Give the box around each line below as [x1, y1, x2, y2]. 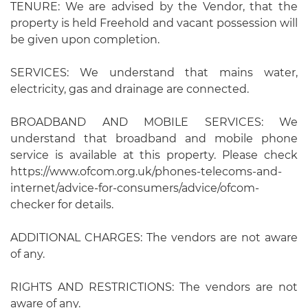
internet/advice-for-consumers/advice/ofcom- [10, 181, 259, 195]
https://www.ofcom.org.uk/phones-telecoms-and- [10, 164, 282, 178]
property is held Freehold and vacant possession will [10, 16, 298, 30]
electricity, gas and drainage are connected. [10, 82, 249, 96]
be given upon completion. [10, 32, 159, 46]
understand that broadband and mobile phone [10, 131, 298, 145]
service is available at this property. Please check [10, 148, 298, 162]
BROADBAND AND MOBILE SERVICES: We [10, 115, 298, 129]
